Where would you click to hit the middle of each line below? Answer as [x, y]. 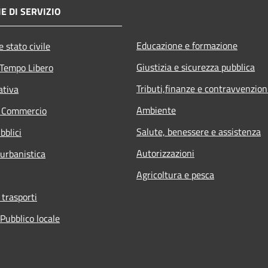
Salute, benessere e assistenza [199, 131]
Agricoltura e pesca [175, 174]
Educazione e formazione [187, 45]
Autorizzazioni [165, 153]
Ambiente [156, 110]
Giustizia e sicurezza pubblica [196, 67]
